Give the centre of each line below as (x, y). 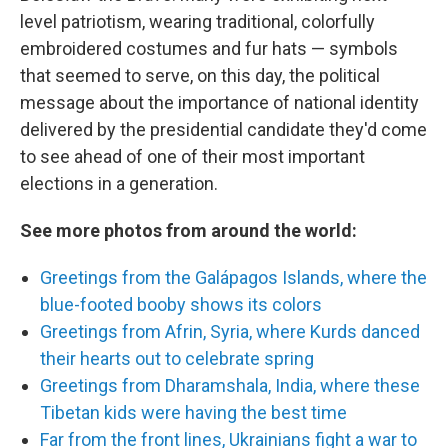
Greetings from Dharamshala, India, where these (230, 385)
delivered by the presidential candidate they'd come (223, 129)
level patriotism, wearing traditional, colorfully (197, 21)
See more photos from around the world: (188, 230)
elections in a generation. (119, 183)
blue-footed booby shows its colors (181, 304)
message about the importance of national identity (219, 102)
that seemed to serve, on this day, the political (200, 75)
